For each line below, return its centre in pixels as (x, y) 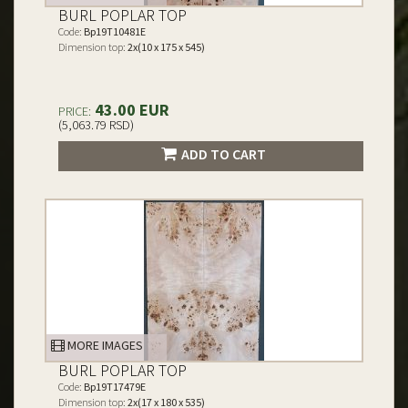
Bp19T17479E (114, 387)
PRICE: (75, 111)
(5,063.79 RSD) (96, 125)
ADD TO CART (223, 154)
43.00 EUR (130, 110)
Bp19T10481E (114, 31)
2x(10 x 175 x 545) (165, 47)
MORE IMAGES (104, 345)
